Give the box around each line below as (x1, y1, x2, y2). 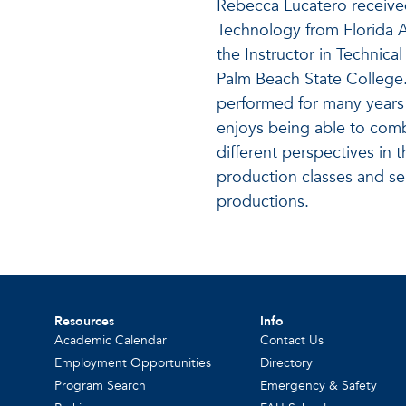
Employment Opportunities (54, 354, 212, 372)
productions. (216, 190, 309, 213)
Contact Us (260, 332, 324, 349)
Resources (54, 313, 115, 330)
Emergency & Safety (260, 377, 378, 394)
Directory (260, 354, 314, 372)
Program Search (54, 377, 147, 394)
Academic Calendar (54, 332, 168, 349)
